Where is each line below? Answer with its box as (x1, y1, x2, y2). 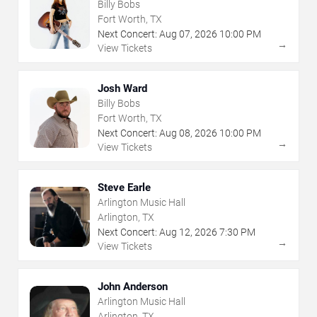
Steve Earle (98, 181, 151, 195)
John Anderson (98, 280, 168, 294)
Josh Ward (98, 82, 147, 96)
